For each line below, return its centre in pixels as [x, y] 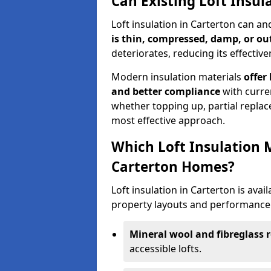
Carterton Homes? [173, 167]
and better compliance [166, 91]
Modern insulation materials [178, 77]
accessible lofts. [165, 249]
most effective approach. [168, 120]
